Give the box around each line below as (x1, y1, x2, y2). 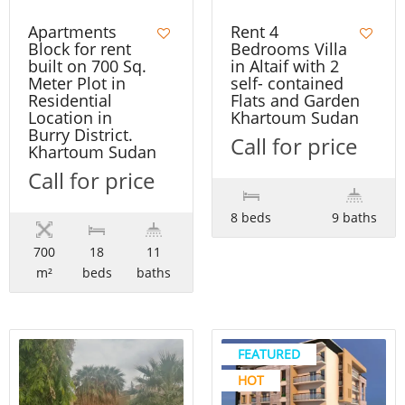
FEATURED (238, 345, 300, 363)
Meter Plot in (28, 71, 126, 94)
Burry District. (28, 123, 133, 146)
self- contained (231, 71, 344, 94)
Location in (28, 106, 112, 128)
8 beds (231, 208, 271, 226)
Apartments (28, 20, 117, 42)
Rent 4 (231, 20, 278, 42)
